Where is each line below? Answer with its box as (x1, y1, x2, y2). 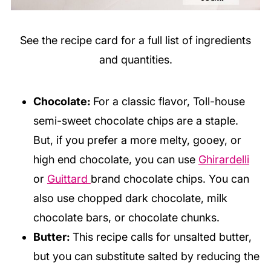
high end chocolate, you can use (33, 152, 198, 166)
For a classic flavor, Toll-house (93, 94, 245, 108)
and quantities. (99, 53, 172, 66)
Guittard (47, 172, 91, 185)
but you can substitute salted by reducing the (33, 249, 260, 263)
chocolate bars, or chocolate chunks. (33, 211, 220, 224)
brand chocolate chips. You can (90, 172, 249, 185)
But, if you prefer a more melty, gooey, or (33, 133, 241, 146)
